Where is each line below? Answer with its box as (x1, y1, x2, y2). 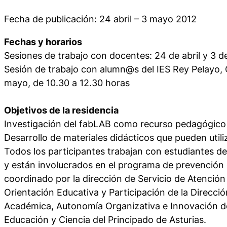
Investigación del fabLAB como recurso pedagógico (4, 118, 226, 129)
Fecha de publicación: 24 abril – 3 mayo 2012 (4, 13, 197, 24)
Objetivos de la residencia (4, 104, 119, 116)
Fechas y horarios (4, 36, 82, 47)
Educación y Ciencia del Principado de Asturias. (4, 214, 206, 225)
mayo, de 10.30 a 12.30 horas (4, 77, 130, 88)
